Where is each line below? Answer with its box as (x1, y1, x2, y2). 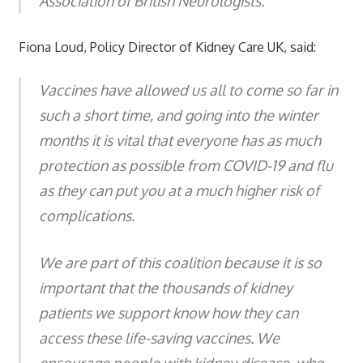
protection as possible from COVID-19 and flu (39, 156, 333, 174)
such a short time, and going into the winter (39, 105, 318, 124)
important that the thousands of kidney (39, 278, 293, 297)
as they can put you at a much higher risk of (39, 181, 319, 199)
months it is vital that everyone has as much (39, 130, 321, 149)
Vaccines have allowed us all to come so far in (39, 80, 338, 99)
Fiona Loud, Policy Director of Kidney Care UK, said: (18, 38, 316, 55)
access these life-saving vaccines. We (39, 328, 280, 347)
